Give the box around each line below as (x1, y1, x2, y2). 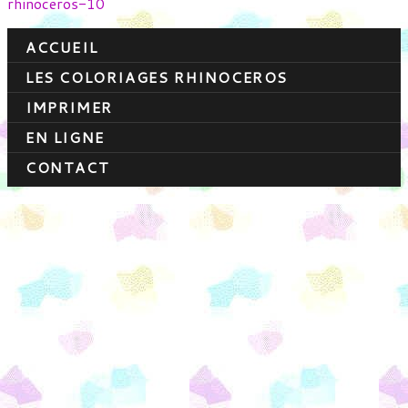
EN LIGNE (25, 127, 105, 148)
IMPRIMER (25, 97, 113, 118)
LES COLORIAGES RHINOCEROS (25, 66, 288, 88)
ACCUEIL (25, 36, 98, 58)
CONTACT (25, 157, 110, 178)
